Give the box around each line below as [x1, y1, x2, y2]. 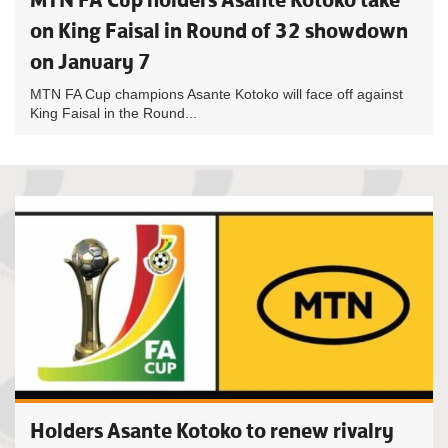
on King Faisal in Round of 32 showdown [30, 17, 408, 44]
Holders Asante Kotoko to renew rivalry [30, 417, 394, 444]
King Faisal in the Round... [30, 105, 197, 121]
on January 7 [30, 48, 151, 75]
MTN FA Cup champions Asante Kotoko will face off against [30, 86, 403, 102]
